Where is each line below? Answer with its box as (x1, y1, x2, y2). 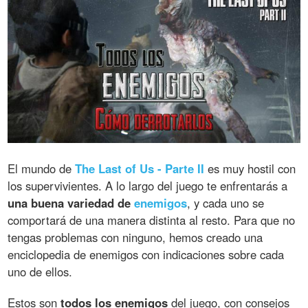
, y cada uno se (187, 195, 265, 212)
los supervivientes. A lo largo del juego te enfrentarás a (8, 177, 288, 195)
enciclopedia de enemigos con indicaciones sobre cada (8, 246, 285, 263)
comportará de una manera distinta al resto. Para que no (8, 212, 296, 229)
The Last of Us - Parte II (75, 160, 205, 177)
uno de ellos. (8, 263, 73, 280)
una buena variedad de (8, 195, 135, 212)
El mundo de (8, 160, 76, 177)
